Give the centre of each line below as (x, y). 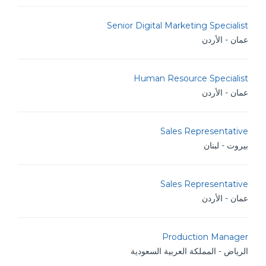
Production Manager (205, 237)
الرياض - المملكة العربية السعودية (189, 251)
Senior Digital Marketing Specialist (178, 26)
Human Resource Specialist (191, 78)
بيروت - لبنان (226, 145)
